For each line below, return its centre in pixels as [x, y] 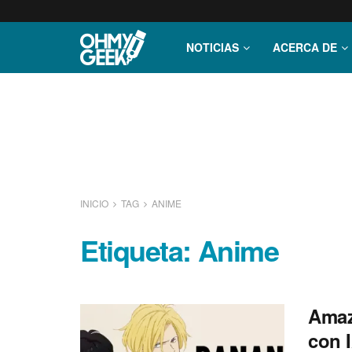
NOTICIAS [213, 47]
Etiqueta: [139, 250]
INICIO [95, 203]
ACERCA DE [305, 47]
